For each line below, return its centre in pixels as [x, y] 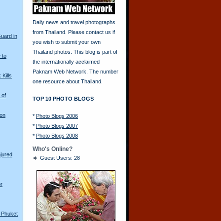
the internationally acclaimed [66, 62]
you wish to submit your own [67, 42]
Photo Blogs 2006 [57, 116]
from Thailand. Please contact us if [74, 32]
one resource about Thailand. [68, 81]
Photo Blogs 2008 [57, 136]
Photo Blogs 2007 [57, 126]
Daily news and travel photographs [74, 22]
